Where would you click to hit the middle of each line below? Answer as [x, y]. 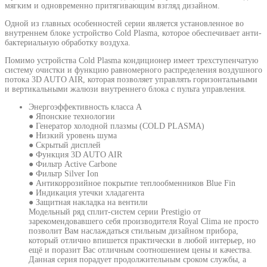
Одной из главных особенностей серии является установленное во [124, 23]
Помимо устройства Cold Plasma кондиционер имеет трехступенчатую [131, 60]
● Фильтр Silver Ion [63, 173]
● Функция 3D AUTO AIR [75, 154]
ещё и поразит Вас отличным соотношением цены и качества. [140, 250]
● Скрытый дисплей [65, 145]
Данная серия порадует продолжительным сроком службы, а [137, 259]
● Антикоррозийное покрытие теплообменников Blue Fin [132, 183]
